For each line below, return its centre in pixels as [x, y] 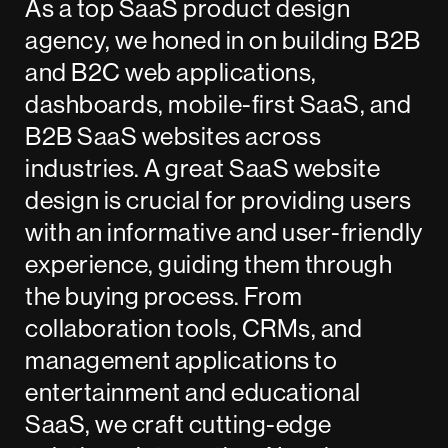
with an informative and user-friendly [224, 232]
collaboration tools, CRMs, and [194, 328]
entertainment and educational [193, 392]
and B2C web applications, [171, 72]
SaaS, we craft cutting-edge [178, 424]
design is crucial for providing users [218, 200]
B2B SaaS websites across [173, 136]
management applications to [181, 360]
